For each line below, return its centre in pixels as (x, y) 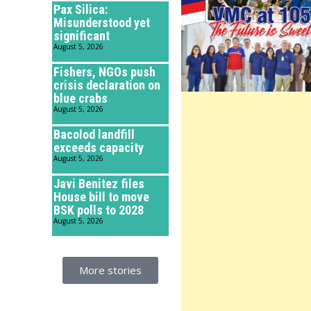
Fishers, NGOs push (104, 72)
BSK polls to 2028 (99, 210)
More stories (111, 270)
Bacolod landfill (94, 135)
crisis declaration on (107, 85)
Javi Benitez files (99, 184)
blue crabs (81, 99)
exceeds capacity (99, 148)
